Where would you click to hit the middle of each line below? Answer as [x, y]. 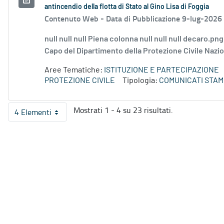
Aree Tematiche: [74, 70]
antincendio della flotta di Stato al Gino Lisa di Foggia [127, 7]
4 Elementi [33, 112]
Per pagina [56, 116]
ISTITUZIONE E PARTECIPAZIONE [161, 70]
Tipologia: [141, 81]
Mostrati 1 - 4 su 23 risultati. [123, 110]
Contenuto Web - [75, 18]
